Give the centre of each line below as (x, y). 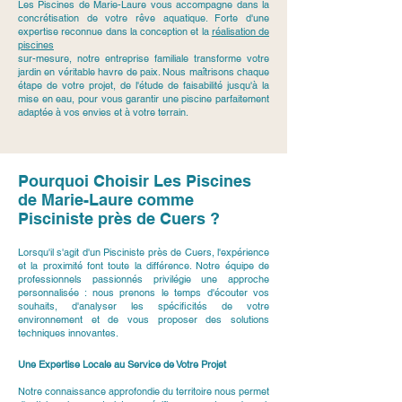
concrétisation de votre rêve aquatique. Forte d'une (144, 18)
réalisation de (240, 31)
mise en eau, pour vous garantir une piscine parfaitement (144, 99)
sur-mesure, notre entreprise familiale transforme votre (144, 58)
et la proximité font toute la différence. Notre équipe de (144, 266)
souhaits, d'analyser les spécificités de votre (144, 306)
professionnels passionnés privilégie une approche (144, 279)
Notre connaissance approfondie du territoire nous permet (144, 391)
